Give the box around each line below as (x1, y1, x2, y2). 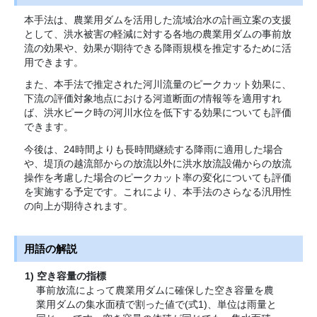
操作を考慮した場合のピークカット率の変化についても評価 (23, 171, 292, 183)
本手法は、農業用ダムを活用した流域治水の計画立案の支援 (23, 13, 292, 25)
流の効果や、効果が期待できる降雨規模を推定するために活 (23, 42, 292, 54)
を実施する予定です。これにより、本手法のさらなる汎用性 (23, 185, 292, 197)
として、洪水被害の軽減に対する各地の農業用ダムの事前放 (23, 28, 292, 40)
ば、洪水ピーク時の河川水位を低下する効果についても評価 (23, 107, 292, 119)
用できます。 (23, 56, 83, 68)
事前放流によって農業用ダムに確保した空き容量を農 (36, 284, 275, 296)
